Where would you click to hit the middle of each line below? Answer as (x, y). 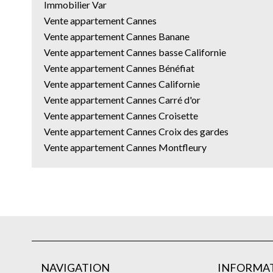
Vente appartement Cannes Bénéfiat (119, 68)
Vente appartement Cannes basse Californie (135, 52)
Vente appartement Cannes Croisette (121, 115)
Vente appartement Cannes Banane (117, 36)
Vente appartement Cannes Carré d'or (122, 100)
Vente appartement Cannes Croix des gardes (136, 131)
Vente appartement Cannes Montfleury (125, 147)
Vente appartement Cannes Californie (122, 84)
